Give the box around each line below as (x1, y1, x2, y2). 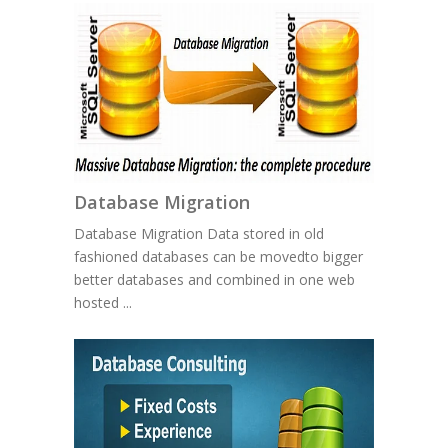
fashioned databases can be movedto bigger (74, 247, 363, 267)
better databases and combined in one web (74, 270, 355, 290)
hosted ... (74, 293, 132, 313)
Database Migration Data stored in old (74, 224, 324, 244)
